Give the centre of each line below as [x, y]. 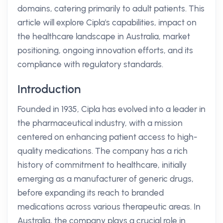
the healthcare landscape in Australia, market [104, 36]
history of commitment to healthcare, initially [102, 165]
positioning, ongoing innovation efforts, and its [105, 50]
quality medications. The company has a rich [103, 151]
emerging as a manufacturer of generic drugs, [106, 179]
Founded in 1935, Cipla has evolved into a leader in [111, 109]
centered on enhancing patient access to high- [107, 137]
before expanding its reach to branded [91, 193]
